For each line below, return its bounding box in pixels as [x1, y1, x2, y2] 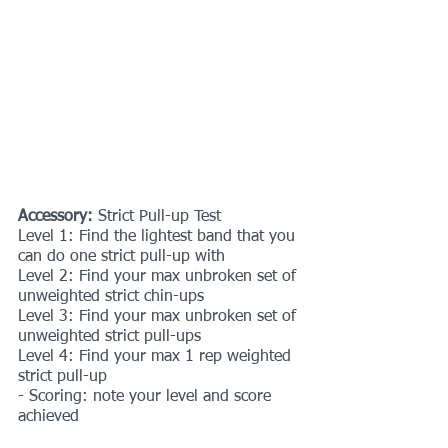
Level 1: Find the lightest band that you [18, 228, 300, 245]
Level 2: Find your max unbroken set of [18, 268, 301, 285]
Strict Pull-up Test [98, 208, 221, 225]
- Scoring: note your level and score [18, 388, 276, 405]
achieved [18, 408, 79, 425]
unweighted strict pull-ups [18, 328, 201, 345]
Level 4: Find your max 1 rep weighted [18, 348, 296, 365]
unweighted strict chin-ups [18, 288, 204, 305]
